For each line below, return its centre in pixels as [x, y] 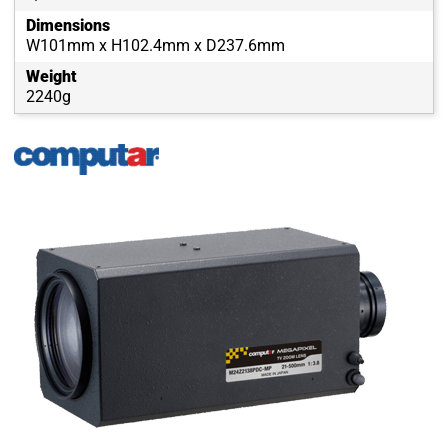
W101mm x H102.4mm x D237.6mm [155, 46]
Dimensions [68, 26]
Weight [51, 77]
